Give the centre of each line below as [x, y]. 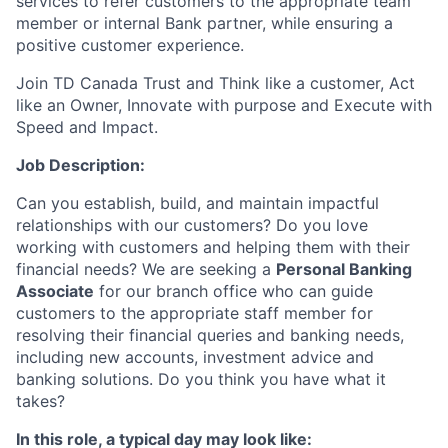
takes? [40, 401]
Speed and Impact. [87, 127]
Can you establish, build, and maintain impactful [197, 203]
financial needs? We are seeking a [146, 269]
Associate [55, 291]
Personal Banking [344, 269]
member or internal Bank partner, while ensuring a [204, 23]
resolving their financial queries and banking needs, [210, 335]
